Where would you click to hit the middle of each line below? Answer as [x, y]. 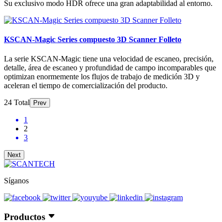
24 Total [17, 103]
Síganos [16, 181]
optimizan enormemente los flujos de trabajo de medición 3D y [102, 77]
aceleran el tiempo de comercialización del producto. [86, 86]
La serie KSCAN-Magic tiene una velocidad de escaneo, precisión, [109, 59]
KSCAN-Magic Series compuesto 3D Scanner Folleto [93, 39]
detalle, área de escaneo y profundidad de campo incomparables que [110, 68]
